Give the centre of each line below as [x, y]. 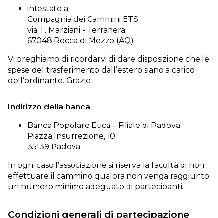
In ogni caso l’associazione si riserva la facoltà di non [106, 165]
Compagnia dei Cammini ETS [83, 19]
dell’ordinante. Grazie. [50, 81]
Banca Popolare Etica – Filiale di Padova [104, 125]
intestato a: [48, 9]
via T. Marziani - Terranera [76, 30]
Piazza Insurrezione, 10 [71, 136]
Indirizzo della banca [49, 107]
